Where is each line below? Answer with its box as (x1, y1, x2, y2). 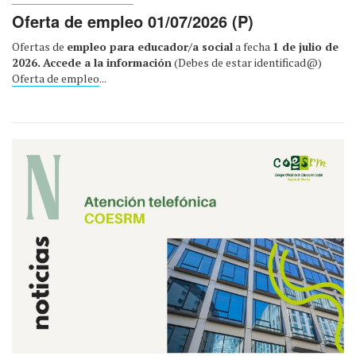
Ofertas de (12, 39, 67, 55)
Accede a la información (43, 55, 172, 71)
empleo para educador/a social (67, 39, 233, 55)
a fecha (233, 39, 273, 55)
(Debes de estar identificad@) (172, 55, 322, 71)
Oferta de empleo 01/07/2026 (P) (12, 10, 253, 33)
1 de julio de (273, 39, 339, 55)
